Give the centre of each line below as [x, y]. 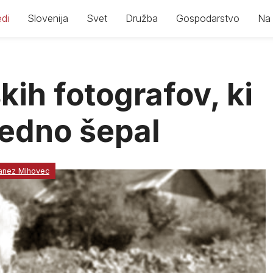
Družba [142, 18]
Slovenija [48, 18]
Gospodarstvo [208, 18]
